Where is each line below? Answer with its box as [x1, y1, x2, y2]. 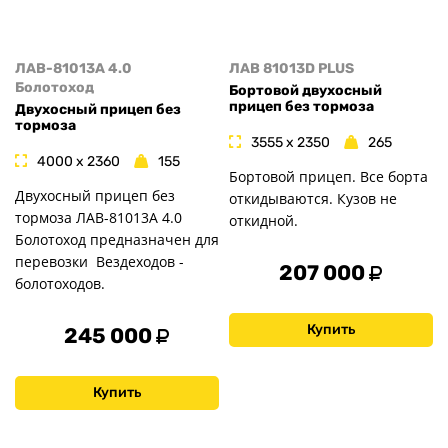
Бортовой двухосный [229, 82, 382, 100]
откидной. [229, 210, 298, 230]
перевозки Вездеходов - [15, 251, 184, 271]
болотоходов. [15, 273, 105, 293]
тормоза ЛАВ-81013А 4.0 [15, 207, 182, 227]
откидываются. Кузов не [229, 188, 397, 208]
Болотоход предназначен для [15, 229, 219, 249]
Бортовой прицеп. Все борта [229, 166, 428, 186]
